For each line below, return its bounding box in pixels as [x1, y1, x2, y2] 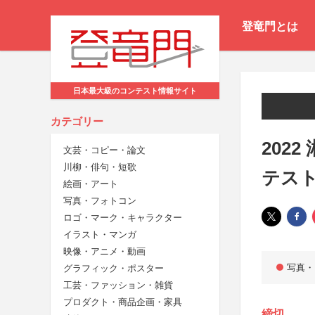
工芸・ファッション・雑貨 [63, 280, 173, 291]
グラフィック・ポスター [63, 263, 164, 274]
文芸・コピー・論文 [63, 145, 146, 156]
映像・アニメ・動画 [63, 246, 146, 257]
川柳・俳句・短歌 [63, 162, 136, 173]
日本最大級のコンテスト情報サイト [73, 86, 197, 96]
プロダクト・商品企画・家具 [63, 297, 182, 308]
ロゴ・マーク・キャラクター [63, 212, 182, 224]
